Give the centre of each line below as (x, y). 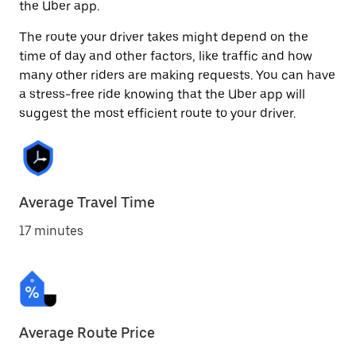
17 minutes (51, 231)
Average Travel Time (87, 202)
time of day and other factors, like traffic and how (166, 56)
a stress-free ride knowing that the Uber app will (162, 94)
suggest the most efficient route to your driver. (157, 113)
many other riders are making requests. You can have (177, 75)
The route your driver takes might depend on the (164, 37)
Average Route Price (87, 333)
